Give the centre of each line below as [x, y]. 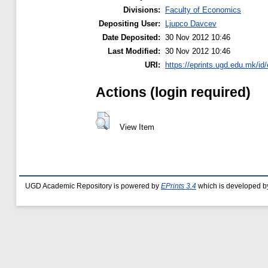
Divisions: [142, 10]
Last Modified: [134, 51]
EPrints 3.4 [179, 186]
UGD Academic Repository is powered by [93, 186]
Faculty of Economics [203, 10]
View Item [137, 127]
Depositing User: [130, 24]
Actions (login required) [173, 92]
